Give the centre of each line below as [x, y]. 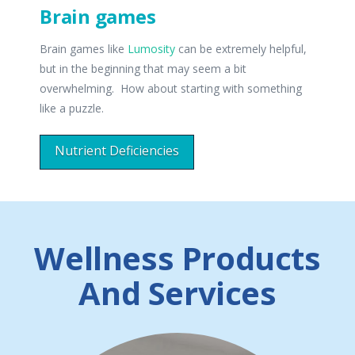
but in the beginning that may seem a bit [143, 69]
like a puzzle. [72, 109]
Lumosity [151, 49]
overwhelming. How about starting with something [171, 89]
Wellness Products [177, 258]
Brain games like [84, 49]
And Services [177, 293]
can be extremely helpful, [241, 49]
